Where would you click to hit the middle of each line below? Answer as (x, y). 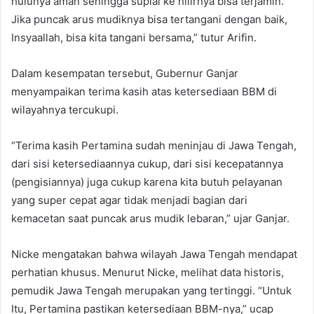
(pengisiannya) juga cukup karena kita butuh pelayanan (147, 182)
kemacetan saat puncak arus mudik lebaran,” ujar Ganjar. (150, 218)
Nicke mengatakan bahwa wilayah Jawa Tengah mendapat (154, 254)
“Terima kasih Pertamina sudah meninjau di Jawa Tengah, (154, 145)
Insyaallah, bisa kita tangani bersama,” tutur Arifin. (134, 37)
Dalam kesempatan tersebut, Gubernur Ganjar (125, 73)
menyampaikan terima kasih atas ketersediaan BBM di (144, 91)
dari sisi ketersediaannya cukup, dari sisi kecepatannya (147, 163)
